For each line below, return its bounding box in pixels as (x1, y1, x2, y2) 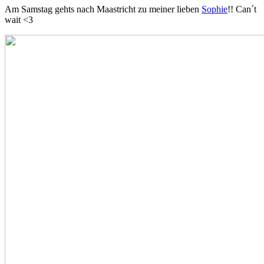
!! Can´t (227, 4, 256, 15)
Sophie (202, 4, 227, 15)
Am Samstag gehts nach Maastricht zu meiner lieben (5, 4, 202, 15)
